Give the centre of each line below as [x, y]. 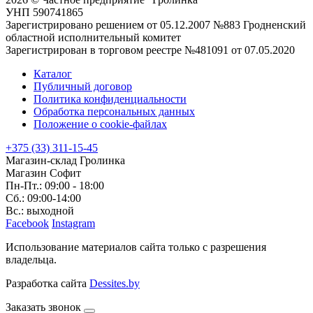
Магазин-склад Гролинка [65, 160]
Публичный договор [83, 86]
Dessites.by [115, 283]
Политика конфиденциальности [110, 99]
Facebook [27, 223]
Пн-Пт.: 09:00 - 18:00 [55, 185]
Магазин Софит [43, 173]
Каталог [53, 73]
